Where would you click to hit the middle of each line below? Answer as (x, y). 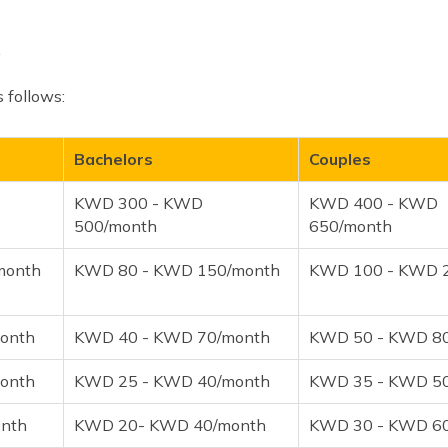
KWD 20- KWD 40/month (170, 424)
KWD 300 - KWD (138, 202)
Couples (340, 158)
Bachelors (113, 158)
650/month (350, 225)
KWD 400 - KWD (373, 202)
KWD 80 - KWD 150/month (177, 269)
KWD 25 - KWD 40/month (172, 380)
